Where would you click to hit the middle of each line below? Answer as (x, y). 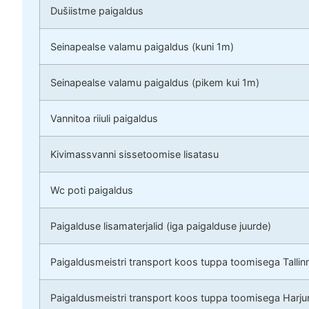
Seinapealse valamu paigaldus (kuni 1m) (142, 47)
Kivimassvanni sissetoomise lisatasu (134, 154)
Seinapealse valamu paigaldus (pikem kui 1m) (155, 83)
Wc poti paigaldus (92, 190)
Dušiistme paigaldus (97, 11)
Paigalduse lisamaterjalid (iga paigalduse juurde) (161, 226)
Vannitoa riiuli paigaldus (104, 119)
